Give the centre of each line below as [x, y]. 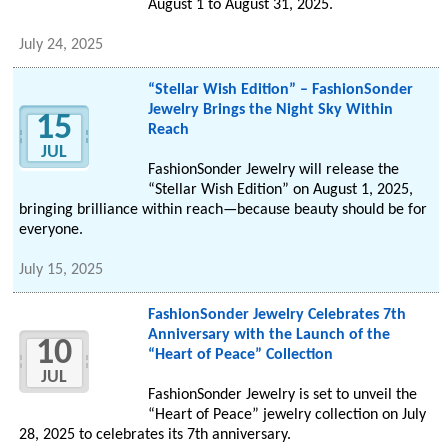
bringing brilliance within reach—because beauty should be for [223, 210]
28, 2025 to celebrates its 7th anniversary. [155, 435]
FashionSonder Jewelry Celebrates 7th [276, 315]
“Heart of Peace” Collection [240, 355]
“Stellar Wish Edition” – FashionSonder [280, 90]
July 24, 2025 [61, 45]
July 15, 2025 [61, 270]
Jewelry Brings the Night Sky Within [270, 110]
